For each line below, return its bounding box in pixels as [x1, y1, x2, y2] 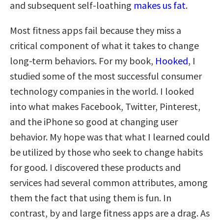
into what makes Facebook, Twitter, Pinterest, [10, 100, 200, 112]
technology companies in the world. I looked [10, 84, 194, 97]
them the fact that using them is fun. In [10, 191, 171, 204]
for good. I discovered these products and [10, 161, 181, 173]
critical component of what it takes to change [10, 39, 199, 52]
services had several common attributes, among [10, 176, 208, 189]
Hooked [155, 54, 188, 67]
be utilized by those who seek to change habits [10, 145, 203, 158]
